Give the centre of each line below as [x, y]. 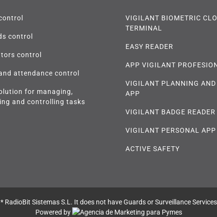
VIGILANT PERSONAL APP [171, 130]
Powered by [54, 212]
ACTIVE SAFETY [153, 148]
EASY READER [149, 46]
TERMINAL [144, 28]
